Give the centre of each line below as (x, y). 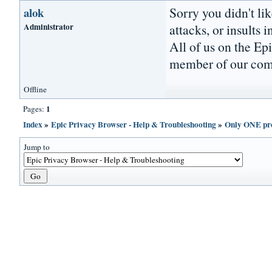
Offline (36, 90)
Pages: (35, 109)
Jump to (37, 147)
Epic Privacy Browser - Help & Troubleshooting (134, 125)
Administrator (49, 27)
